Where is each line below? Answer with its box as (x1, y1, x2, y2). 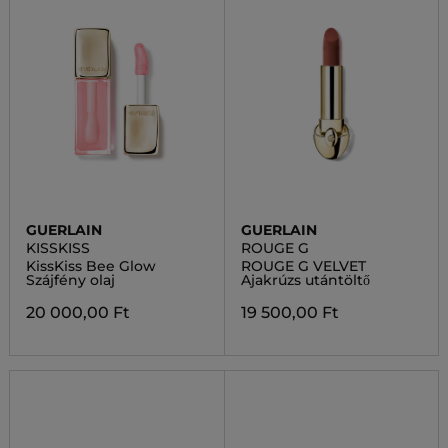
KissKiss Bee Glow (25, 257, 156, 275)
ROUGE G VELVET (240, 257, 366, 275)
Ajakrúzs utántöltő (240, 271, 370, 289)
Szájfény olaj (25, 271, 115, 289)
